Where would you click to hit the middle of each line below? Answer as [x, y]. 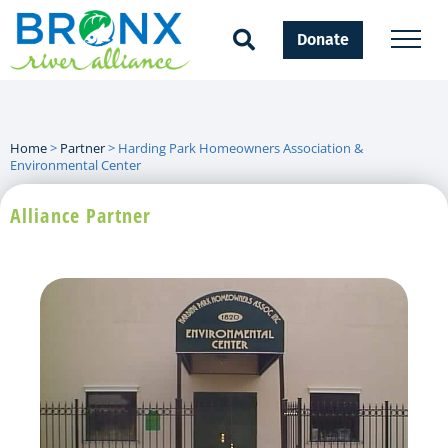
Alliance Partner [81, 215]
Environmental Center [75, 164]
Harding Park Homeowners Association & [240, 147]
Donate [322, 39]
